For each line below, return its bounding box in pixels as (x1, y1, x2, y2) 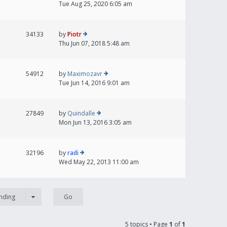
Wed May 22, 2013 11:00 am (59, 158, 139, 166)
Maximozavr (67, 69, 102, 78)
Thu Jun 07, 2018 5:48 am (59, 39, 130, 48)
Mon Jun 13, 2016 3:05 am (59, 118, 132, 127)
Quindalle (67, 109, 95, 118)
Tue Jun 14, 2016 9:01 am (59, 79, 130, 87)
